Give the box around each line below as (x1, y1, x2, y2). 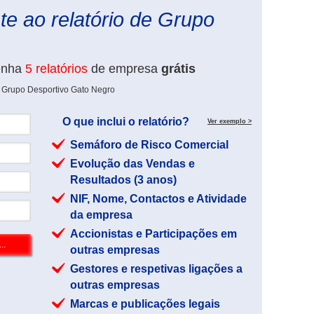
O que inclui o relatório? (62, 116, 189, 128)
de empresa (88, 62, 161, 76)
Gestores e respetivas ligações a (70, 263, 243, 275)
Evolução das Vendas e (70, 158, 195, 170)
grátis (161, 62, 196, 76)
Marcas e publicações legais (70, 298, 220, 310)
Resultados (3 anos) (70, 174, 177, 186)
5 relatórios (25, 62, 88, 76)
